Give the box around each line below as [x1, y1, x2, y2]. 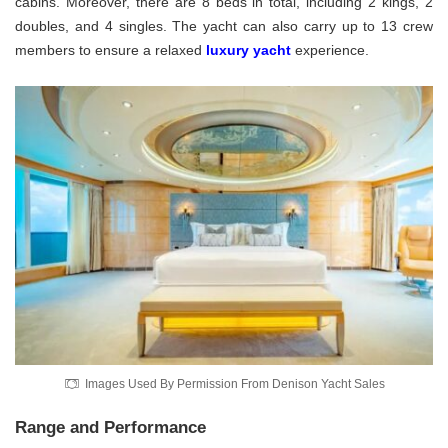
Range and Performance [15, 417, 206, 437]
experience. [291, 41, 373, 58]
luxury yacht [206, 41, 291, 58]
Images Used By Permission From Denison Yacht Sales [84, 376, 385, 391]
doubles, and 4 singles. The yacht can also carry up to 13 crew [15, 17, 433, 34]
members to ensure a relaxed [15, 41, 206, 58]
